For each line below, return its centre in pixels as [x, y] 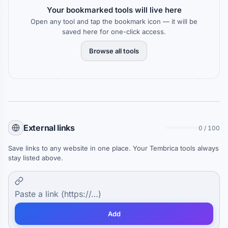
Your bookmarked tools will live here [114, 10]
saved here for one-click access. [114, 32]
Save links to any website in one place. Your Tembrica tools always [113, 148]
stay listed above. [36, 158]
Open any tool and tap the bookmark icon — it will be [114, 21]
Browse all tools [114, 51]
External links [49, 127]
